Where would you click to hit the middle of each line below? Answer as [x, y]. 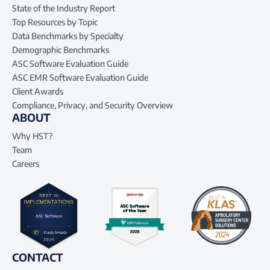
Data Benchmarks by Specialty [68, 36]
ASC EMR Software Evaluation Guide [80, 77]
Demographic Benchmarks [61, 49]
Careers [26, 163]
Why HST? [33, 136]
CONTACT [38, 257]
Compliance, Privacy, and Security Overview [93, 105]
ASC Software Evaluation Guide [70, 63]
